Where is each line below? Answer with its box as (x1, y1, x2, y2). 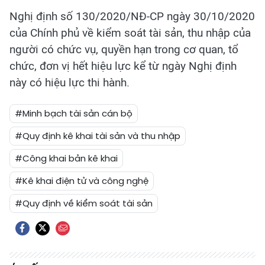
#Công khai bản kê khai (15, 152, 118, 164)
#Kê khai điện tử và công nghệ (15, 174, 148, 187)
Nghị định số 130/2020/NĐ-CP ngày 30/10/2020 (9, 9, 255, 23)
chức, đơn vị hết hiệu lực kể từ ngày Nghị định (9, 59, 237, 73)
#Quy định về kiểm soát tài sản (15, 197, 153, 209)
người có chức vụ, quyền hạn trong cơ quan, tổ (9, 43, 238, 56)
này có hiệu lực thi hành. (9, 76, 130, 89)
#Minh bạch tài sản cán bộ (15, 107, 132, 119)
